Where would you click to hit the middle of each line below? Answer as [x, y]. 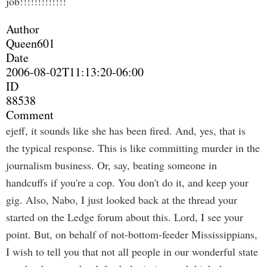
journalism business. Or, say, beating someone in [111, 165]
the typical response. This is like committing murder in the [133, 148]
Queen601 [30, 43]
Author [23, 29]
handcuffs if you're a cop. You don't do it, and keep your [127, 182]
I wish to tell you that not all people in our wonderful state [132, 252]
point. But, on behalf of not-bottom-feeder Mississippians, [132, 234]
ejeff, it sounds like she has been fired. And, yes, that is [126, 131]
